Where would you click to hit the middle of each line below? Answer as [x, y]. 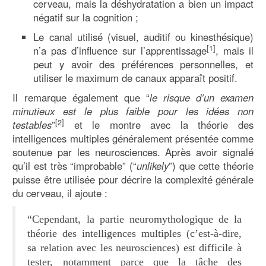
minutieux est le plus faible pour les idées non [133, 111]
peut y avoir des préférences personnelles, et [143, 64]
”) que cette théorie [211, 165]
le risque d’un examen [201, 97]
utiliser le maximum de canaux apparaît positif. [136, 77]
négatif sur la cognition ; [86, 17]
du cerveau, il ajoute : [60, 193]
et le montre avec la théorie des [159, 124]
